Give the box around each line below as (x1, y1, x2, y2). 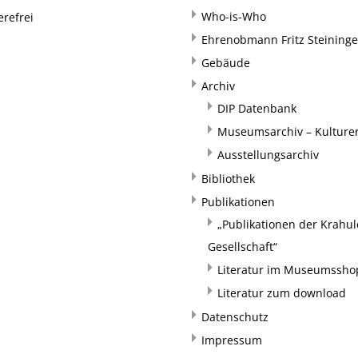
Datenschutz (201, 309, 268, 324)
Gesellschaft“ (208, 239, 277, 254)
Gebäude (201, 55, 250, 70)
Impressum (201, 332, 262, 348)
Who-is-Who (201, 9, 266, 24)
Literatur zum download (217, 285, 346, 300)
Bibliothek (201, 171, 255, 186)
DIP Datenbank (217, 101, 296, 116)
